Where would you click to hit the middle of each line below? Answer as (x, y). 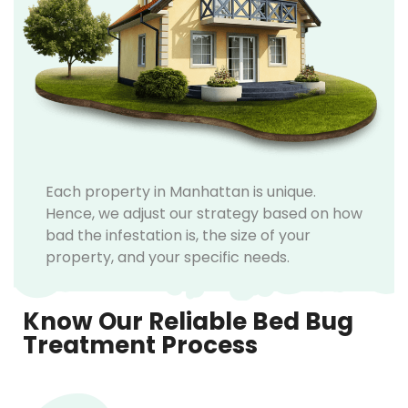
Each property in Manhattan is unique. (181, 191)
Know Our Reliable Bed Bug (188, 321)
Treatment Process (140, 345)
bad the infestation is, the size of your (178, 235)
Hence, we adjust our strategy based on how (204, 213)
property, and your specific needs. (168, 257)
